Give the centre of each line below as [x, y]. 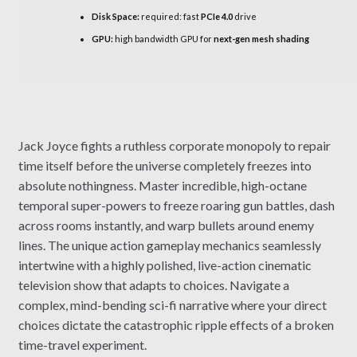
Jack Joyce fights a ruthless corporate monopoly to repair [174, 145]
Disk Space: [115, 16]
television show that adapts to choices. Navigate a [153, 284]
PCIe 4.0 [216, 16]
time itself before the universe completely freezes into [165, 165]
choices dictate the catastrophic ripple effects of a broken [176, 324]
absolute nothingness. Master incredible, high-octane [162, 185]
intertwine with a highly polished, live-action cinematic [165, 265]
